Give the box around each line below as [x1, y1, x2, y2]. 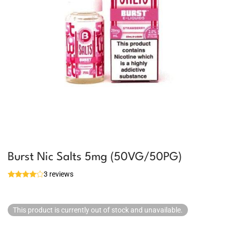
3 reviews [44, 170, 73, 178]
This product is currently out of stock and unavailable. [13, 206, 183, 214]
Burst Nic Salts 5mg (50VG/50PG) [8, 151, 182, 163]
